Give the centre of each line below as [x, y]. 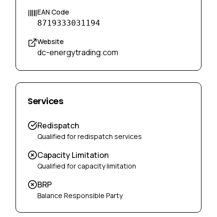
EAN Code [53, 12]
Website [51, 41]
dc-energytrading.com [78, 52]
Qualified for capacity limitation [87, 166]
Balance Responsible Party [80, 195]
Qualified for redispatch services [90, 136]
